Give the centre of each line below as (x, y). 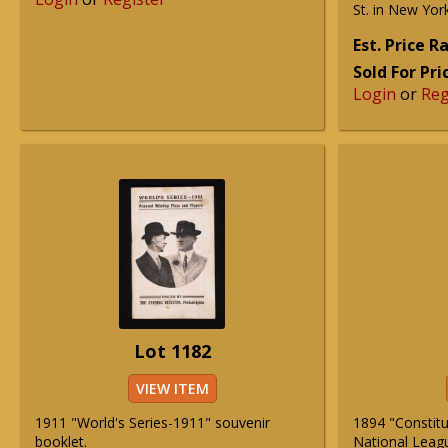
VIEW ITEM (172, 388)
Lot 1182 (172, 351)
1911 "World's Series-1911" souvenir (152, 422)
